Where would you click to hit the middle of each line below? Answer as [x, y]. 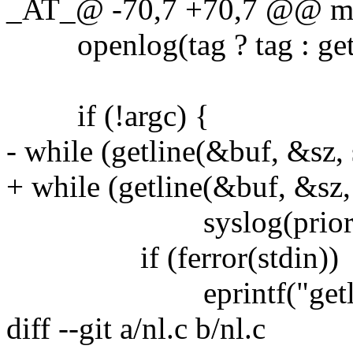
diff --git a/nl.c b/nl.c [136, 328]
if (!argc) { [108, 115]
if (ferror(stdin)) [173, 257]
